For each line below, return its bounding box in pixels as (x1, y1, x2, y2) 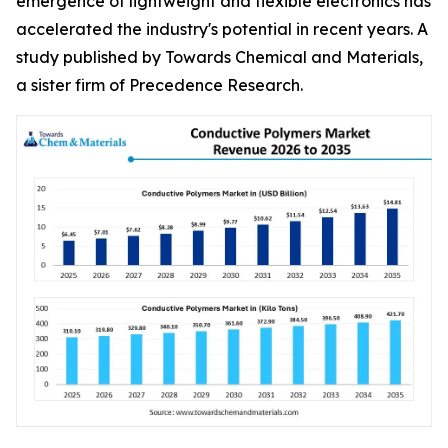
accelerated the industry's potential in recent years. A (16, 19, 428, 39)
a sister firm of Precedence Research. (16, 75, 303, 95)
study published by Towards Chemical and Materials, (16, 47, 423, 67)
